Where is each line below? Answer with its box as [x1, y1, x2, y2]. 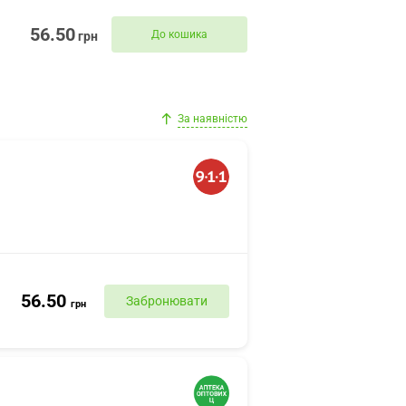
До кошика [150, 27, 208, 41]
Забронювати [126, 293, 208, 308]
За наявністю [178, 112, 247, 125]
